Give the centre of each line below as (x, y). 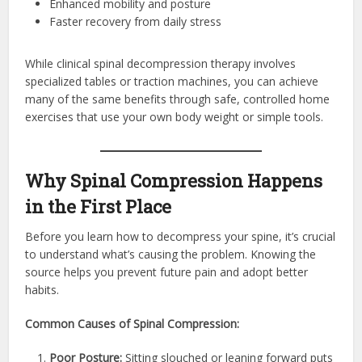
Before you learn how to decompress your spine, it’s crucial (181, 236)
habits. (42, 289)
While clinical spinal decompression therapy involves (161, 63)
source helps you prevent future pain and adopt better (167, 271)
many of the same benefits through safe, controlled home (178, 99)
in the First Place (99, 206)
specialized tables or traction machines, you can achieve (172, 81)
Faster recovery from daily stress (136, 21)
